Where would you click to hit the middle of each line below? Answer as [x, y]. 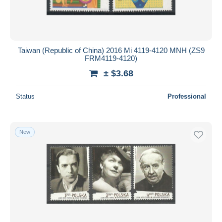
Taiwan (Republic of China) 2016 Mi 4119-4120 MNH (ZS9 [111, 50]
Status [25, 96]
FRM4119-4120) [111, 58]
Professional [187, 96]
